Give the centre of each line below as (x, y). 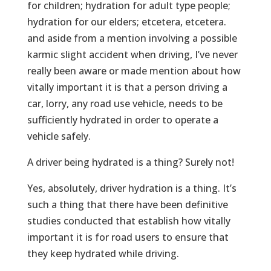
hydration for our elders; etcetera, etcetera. (126, 21)
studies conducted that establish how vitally (129, 220)
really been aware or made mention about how (134, 70)
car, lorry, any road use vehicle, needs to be (125, 103)
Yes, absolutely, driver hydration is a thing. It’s (132, 188)
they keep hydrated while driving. (103, 253)
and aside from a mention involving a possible (132, 38)
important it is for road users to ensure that (128, 237)
